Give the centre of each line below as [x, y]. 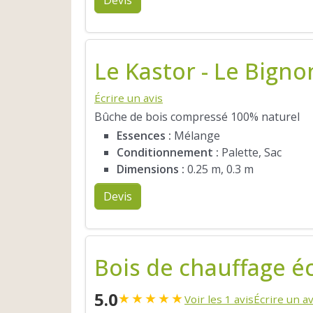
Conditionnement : [168, 153]
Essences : [144, 136]
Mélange [196, 136]
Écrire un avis [129, 97]
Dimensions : [151, 169]
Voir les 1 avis [219, 299]
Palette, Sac [250, 153]
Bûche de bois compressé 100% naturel [197, 116]
